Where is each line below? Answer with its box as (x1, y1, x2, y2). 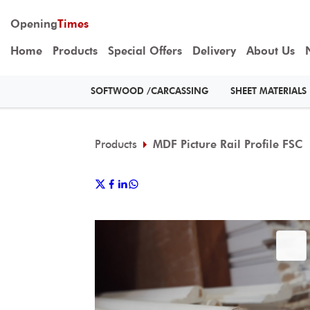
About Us (246, 44, 295, 58)
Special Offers (108, 44, 182, 58)
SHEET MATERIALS (230, 86, 307, 97)
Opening (10, 17, 57, 31)
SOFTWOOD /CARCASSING (91, 86, 208, 97)
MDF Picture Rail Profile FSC (153, 138, 302, 151)
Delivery (192, 44, 236, 58)
